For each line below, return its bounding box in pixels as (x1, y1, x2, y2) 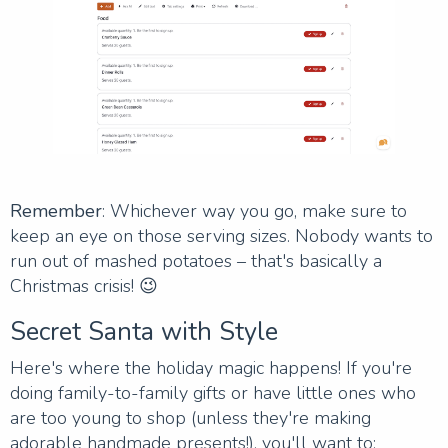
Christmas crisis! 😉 (10, 273, 158, 298)
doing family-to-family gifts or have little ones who (10, 380, 416, 405)
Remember (10, 198, 102, 223)
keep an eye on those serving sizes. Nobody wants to (10, 223, 433, 248)
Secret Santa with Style (10, 314, 278, 349)
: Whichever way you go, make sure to (102, 198, 407, 223)
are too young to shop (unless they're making (10, 405, 371, 430)
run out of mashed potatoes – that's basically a (10, 248, 382, 273)
